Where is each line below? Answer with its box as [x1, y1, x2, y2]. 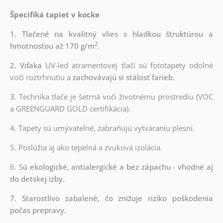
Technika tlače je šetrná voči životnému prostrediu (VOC [19, 91, 214, 102]
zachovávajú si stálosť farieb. [72, 72, 175, 82]
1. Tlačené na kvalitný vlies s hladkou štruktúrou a [9, 28, 214, 39]
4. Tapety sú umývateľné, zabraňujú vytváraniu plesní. [9, 122, 195, 133]
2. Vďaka [9, 60, 46, 70]
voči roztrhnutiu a [9, 72, 73, 82]
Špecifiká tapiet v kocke [9, 9, 100, 19]
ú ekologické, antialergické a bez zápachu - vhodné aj [22, 161, 214, 172]
